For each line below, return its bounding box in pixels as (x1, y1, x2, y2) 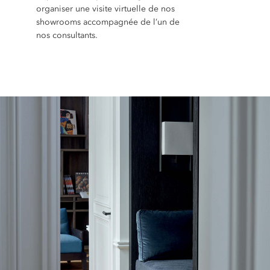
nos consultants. (36, 30, 98, 40)
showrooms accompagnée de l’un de (36, 17, 180, 27)
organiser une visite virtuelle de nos (36, 4, 175, 14)
